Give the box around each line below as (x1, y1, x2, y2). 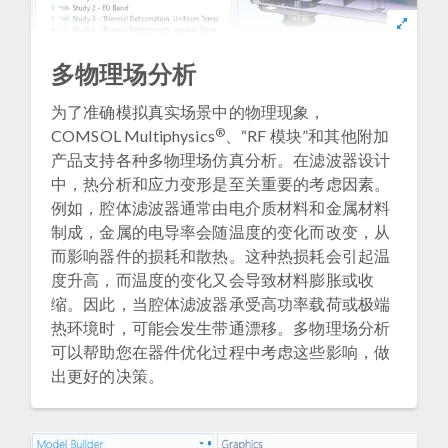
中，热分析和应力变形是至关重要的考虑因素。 (51, 173, 391, 193)
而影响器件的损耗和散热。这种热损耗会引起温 (51, 245, 391, 265)
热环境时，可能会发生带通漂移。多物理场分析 (51, 317, 391, 337)
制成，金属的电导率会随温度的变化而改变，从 (51, 221, 391, 241)
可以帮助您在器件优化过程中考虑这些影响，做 (51, 341, 391, 361)
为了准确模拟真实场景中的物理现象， (51, 101, 326, 121)
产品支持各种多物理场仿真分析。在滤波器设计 (51, 149, 391, 169)
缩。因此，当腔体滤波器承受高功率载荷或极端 (51, 293, 391, 313)
